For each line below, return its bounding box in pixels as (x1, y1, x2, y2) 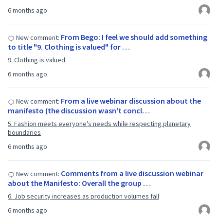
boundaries (8, 128, 41, 137)
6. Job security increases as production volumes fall (8, 192, 159, 200)
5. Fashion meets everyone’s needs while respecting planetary (8, 119, 191, 128)
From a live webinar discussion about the (61, 96, 201, 106)
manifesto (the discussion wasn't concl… (8, 106, 150, 115)
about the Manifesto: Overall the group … (8, 178, 151, 188)
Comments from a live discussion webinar (61, 168, 203, 178)
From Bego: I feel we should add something (61, 32, 207, 42)
